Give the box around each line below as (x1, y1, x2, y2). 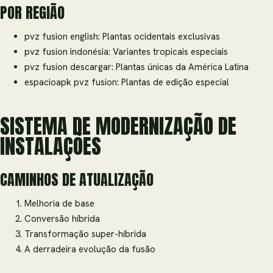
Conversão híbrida (24, 213, 100, 225)
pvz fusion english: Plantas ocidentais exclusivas (24, 30, 220, 43)
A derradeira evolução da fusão (24, 243, 155, 256)
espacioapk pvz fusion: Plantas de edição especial (24, 76, 229, 89)
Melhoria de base (24, 197, 94, 210)
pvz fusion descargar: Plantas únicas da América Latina (24, 61, 249, 74)
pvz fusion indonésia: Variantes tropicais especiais (24, 46, 228, 58)
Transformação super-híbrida (24, 228, 146, 241)
